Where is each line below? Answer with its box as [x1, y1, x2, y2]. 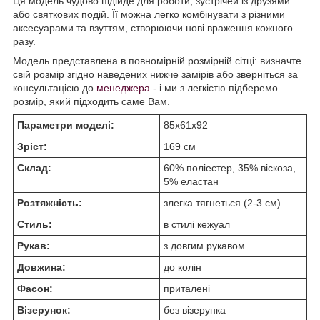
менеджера [96, 82, 150, 94]
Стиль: [17, 219, 52, 231]
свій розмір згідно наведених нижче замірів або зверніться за [13, 69, 298, 81]
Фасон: [17, 283, 53, 295]
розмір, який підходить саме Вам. [13, 96, 170, 108]
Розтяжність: [17, 197, 82, 209]
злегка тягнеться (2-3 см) [164, 197, 281, 209]
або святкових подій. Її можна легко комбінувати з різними [13, 9, 285, 21]
